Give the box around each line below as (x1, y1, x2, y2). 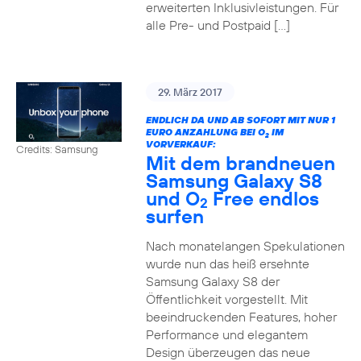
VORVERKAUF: (145, 138, 216, 150)
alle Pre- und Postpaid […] (145, 17, 290, 33)
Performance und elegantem (145, 326, 308, 342)
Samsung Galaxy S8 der (145, 273, 280, 289)
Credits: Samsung (16, 142, 98, 156)
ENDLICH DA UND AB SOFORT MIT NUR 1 (145, 114, 335, 126)
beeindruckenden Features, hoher (145, 309, 337, 325)
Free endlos (207, 186, 319, 210)
